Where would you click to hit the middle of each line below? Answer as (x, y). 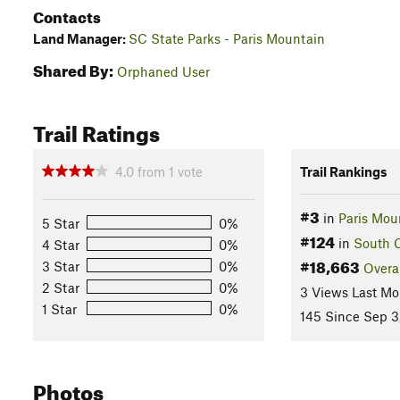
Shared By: (73, 68)
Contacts (67, 15)
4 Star (61, 244)
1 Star (59, 308)
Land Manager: (81, 38)
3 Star (61, 266)
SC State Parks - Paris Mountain (227, 38)
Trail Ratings (96, 130)
